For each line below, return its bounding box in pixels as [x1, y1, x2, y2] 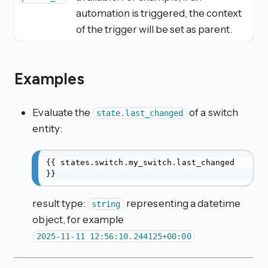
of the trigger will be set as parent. [76, 22, 232, 35]
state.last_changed [96, 108, 184, 118]
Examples [14, 69, 88, 89]
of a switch [187, 105, 239, 118]
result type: [32, 197, 88, 210]
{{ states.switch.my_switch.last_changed [46, 157, 235, 167]
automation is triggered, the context [76, 6, 242, 19]
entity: [32, 121, 62, 135]
